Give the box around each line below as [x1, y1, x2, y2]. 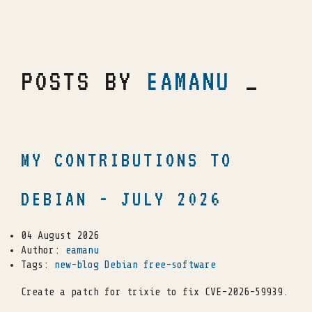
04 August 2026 [21, 229, 99, 242]
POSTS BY [21, 65, 146, 95]
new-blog [54, 258, 99, 271]
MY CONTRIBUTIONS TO [21, 148, 233, 171]
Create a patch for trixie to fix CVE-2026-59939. [21, 286, 288, 298]
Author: [21, 244, 65, 256]
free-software [143, 258, 216, 271]
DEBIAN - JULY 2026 [21, 187, 221, 210]
